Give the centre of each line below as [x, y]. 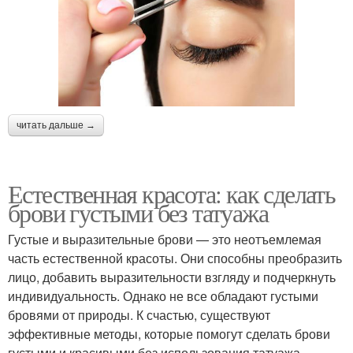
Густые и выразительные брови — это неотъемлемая [165, 239]
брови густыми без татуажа [138, 212]
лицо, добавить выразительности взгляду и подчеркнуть [172, 277]
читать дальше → [56, 125]
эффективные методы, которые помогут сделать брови [169, 333]
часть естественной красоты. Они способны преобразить [175, 258]
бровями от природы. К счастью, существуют [139, 314]
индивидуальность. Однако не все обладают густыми [163, 295]
